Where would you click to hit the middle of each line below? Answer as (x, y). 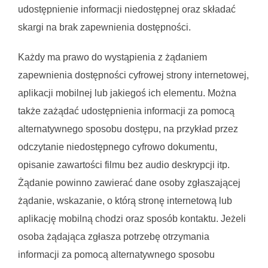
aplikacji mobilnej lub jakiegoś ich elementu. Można (127, 93)
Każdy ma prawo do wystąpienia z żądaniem (112, 57)
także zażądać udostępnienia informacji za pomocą (126, 111)
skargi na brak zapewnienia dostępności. (104, 27)
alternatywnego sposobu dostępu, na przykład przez (128, 129)
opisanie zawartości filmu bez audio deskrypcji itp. (124, 165)
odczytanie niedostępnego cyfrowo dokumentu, (118, 147)
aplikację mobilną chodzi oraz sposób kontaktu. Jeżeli (132, 219)
